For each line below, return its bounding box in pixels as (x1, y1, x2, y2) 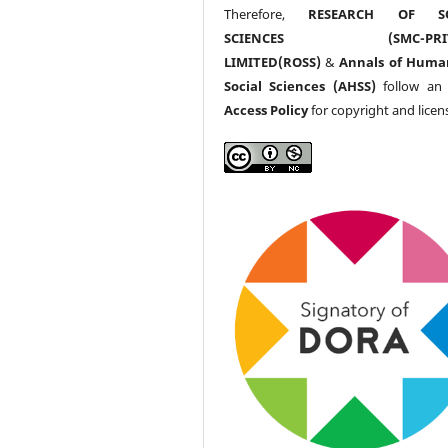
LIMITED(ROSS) (224, 52, 322, 71)
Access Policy (224, 100, 309, 119)
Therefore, (224, 4, 309, 23)
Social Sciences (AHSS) (224, 76, 376, 95)
